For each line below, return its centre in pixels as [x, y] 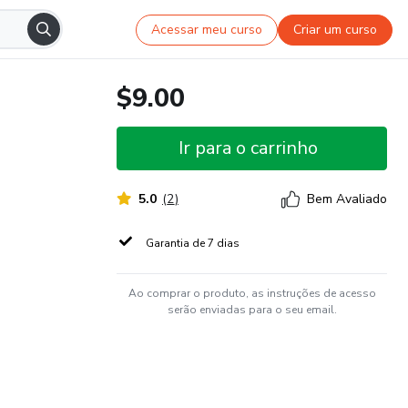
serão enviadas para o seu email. [252, 310]
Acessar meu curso [207, 29]
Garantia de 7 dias [193, 243]
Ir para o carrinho [248, 148]
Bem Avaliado [347, 199]
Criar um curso [336, 29]
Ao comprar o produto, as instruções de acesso [252, 293]
